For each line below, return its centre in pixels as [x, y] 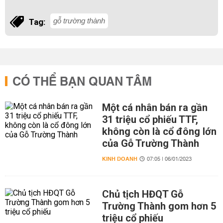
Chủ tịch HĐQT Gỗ [142, 194]
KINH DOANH [119, 159]
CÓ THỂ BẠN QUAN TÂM [82, 82]
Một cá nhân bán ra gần [155, 108]
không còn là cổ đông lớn [159, 131]
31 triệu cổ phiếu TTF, [150, 119]
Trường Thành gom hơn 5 [159, 206]
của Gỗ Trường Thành [150, 143]
